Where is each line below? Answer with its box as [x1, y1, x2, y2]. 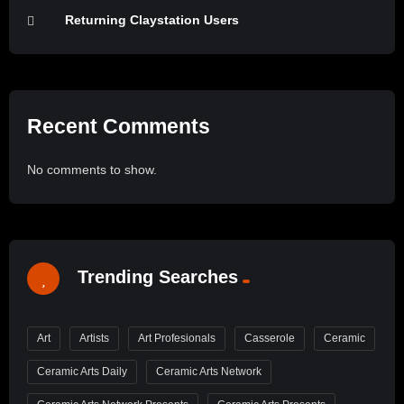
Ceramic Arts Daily [37, 364, 127, 378]
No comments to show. [27, 161, 157, 177]
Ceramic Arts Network [156, 364, 262, 378]
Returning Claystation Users [65, 13, 239, 28]
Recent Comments [27, 115, 210, 139]
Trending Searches [78, 267, 238, 288]
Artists [79, 331, 109, 344]
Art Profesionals [138, 331, 216, 344]
